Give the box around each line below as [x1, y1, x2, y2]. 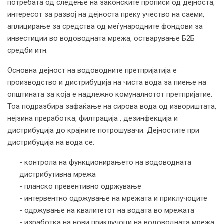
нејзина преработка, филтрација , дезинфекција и [7, 113, 178, 123]
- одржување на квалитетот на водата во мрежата [19, 205, 194, 215]
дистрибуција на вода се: [7, 137, 94, 147]
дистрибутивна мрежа [19, 169, 96, 179]
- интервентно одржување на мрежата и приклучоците [19, 193, 207, 203]
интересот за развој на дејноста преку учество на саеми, [7, 9, 204, 19]
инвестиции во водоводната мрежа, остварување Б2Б [7, 33, 195, 43]
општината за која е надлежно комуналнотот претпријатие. [7, 89, 214, 99]
